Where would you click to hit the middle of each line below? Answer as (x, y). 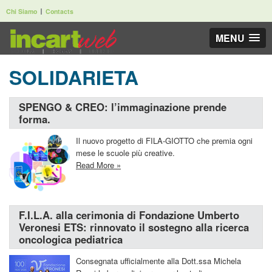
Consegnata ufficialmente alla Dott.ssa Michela (158, 261)
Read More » (98, 165)
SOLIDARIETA (74, 77)
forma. (35, 119)
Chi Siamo (22, 12)
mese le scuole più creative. (125, 153)
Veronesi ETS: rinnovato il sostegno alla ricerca (134, 227)
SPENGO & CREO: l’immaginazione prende (123, 107)
